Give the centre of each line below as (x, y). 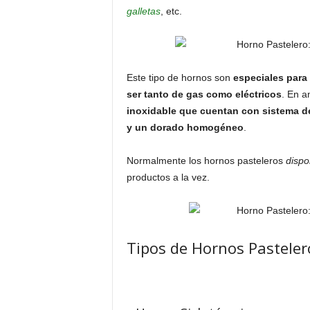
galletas (143, 11)
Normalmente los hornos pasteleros (206, 161)
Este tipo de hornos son (180, 77)
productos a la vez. (168, 177)
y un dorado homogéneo (185, 127)
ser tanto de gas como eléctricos (204, 94)
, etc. (171, 11)
